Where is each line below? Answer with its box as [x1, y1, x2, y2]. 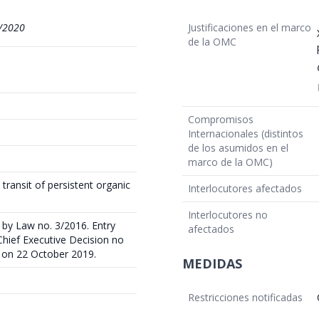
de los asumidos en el [188, 140, 288, 155]
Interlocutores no [188, 207, 268, 221]
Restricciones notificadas [188, 290, 303, 304]
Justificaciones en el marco [188, 20, 311, 34]
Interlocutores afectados [188, 181, 302, 195]
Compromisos [188, 112, 253, 126]
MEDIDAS [182, 254, 242, 272]
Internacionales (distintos [188, 126, 303, 140]
